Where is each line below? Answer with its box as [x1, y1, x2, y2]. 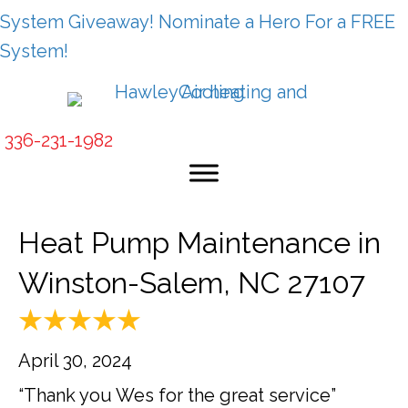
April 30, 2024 [18, 350, 132, 372]
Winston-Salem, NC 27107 [18, 266, 365, 300]
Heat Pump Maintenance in [18, 226, 381, 260]
